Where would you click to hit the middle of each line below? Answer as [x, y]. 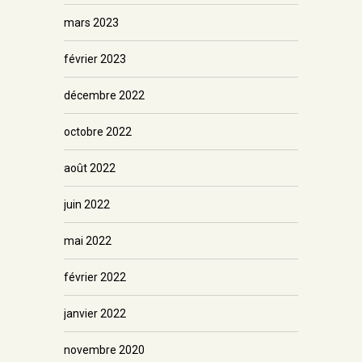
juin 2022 [87, 205]
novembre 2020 [104, 350]
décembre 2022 [104, 96]
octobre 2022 [98, 132]
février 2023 [95, 59]
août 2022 [90, 168]
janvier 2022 [95, 314]
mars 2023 [91, 23]
